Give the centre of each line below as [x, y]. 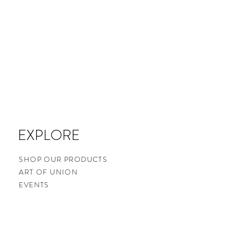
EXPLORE [49, 135]
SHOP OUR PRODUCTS [63, 159]
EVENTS [34, 185]
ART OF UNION [49, 172]
